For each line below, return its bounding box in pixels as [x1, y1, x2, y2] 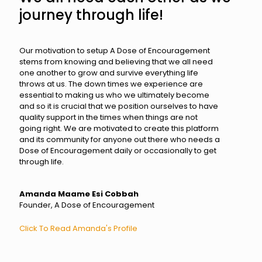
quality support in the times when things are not [19, 111, 198, 123]
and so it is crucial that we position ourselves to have [19, 100, 218, 112]
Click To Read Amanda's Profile [19, 222, 137, 234]
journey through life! [19, 5, 163, 25]
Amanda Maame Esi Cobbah [19, 188, 139, 199]
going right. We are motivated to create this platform [19, 122, 219, 134]
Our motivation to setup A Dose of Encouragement [19, 44, 210, 56]
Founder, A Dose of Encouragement [19, 199, 154, 211]
